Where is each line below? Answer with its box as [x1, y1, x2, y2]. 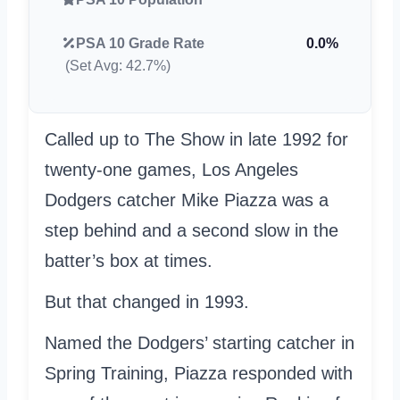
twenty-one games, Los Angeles [45, 159, 298, 179]
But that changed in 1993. [45, 291, 249, 312]
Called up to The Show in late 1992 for [45, 129, 348, 149]
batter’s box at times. [45, 250, 212, 271]
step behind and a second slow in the [45, 220, 338, 240]
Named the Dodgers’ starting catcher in [45, 332, 354, 353]
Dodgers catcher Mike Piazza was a [45, 189, 329, 210]
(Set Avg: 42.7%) [65, 57, 171, 73]
